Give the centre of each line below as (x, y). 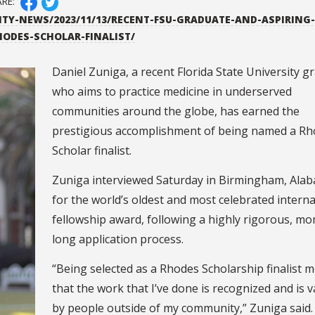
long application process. (118, 239)
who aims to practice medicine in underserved (172, 91)
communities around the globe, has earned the (176, 111)
